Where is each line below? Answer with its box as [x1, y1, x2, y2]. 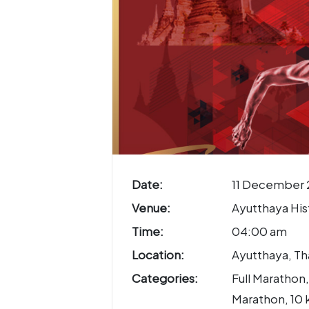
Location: [132, 247, 184, 262]
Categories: [132, 270, 198, 286]
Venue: [132, 200, 170, 215]
